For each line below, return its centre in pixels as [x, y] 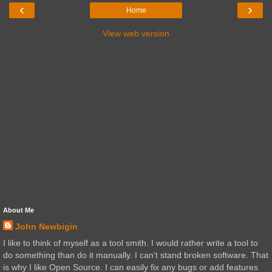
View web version [136, 33]
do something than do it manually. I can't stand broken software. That [136, 255]
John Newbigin [46, 226]
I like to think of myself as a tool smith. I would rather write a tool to [131, 243]
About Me [19, 210]
